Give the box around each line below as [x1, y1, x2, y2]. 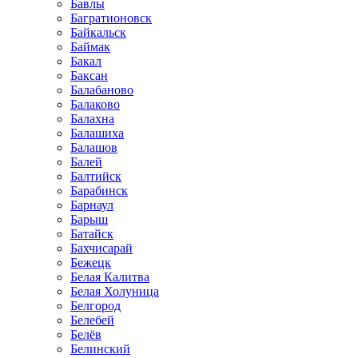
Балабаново [70, 83, 133, 97]
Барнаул [70, 198, 113, 212]
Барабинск [70, 184, 128, 197]
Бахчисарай [70, 241, 133, 255]
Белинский [70, 342, 130, 356]
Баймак [70, 40, 110, 54]
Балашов [70, 141, 117, 154]
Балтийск [70, 169, 121, 183]
